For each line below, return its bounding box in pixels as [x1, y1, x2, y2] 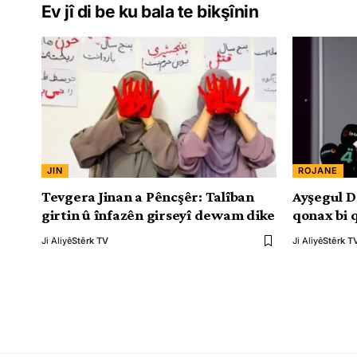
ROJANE [298, 165, 339, 176]
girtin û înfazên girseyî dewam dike [41, 206, 276, 223]
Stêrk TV [72, 235, 108, 246]
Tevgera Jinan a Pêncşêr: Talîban [41, 188, 254, 205]
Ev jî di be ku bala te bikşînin [41, 2, 259, 22]
